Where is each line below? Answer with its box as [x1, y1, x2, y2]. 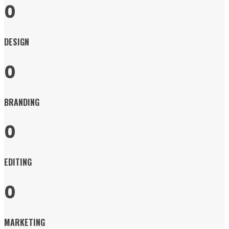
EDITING [4, 156, 32, 169]
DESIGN [4, 36, 29, 49]
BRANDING [4, 96, 39, 108]
